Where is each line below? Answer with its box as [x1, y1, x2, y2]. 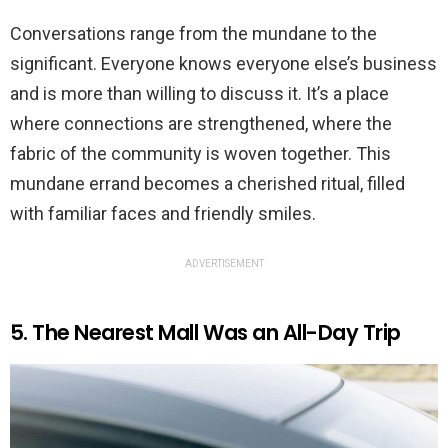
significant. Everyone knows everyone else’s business [10, 52, 437, 74]
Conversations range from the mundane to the [10, 22, 377, 44]
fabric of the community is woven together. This [10, 142, 391, 164]
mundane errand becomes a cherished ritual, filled [10, 172, 405, 194]
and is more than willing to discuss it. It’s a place [10, 82, 389, 104]
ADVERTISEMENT [184, 257, 264, 269]
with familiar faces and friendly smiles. [10, 202, 316, 224]
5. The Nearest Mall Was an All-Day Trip [10, 317, 401, 347]
